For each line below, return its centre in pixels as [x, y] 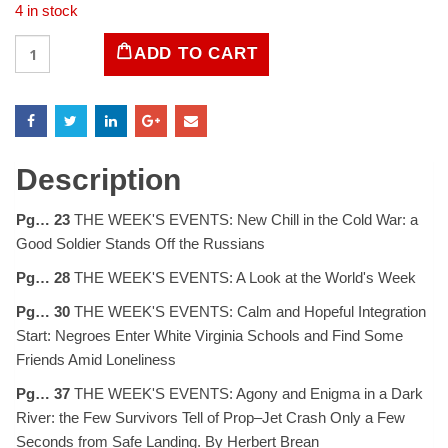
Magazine [46, 64]
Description [98, 179]
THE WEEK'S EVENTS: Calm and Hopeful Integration [248, 311]
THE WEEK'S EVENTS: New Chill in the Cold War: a [244, 219]
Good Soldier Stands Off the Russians [140, 243]
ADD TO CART [195, 52]
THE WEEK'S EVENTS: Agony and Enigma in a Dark [246, 393]
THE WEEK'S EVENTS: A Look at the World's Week [243, 277]
